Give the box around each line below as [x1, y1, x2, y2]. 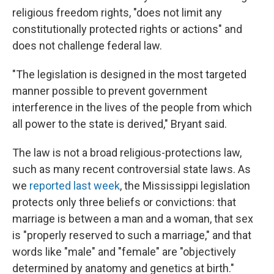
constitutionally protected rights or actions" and [12, 23, 242, 35]
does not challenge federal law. [12, 39, 162, 52]
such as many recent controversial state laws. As [12, 163, 251, 176]
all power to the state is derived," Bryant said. [12, 117, 227, 130]
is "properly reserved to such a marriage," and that [12, 229, 251, 242]
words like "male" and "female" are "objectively [12, 245, 236, 258]
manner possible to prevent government [12, 84, 207, 97]
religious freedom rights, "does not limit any [12, 6, 222, 19]
